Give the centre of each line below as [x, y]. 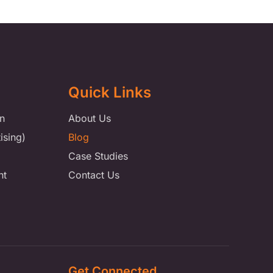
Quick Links [109, 93]
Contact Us [94, 175]
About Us [89, 119]
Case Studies [98, 156]
